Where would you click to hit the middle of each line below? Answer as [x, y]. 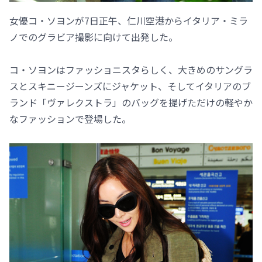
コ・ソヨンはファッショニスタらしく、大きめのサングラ [131, 69]
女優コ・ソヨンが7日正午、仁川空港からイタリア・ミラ [129, 20]
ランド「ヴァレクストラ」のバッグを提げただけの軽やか [131, 102]
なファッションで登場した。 [70, 118]
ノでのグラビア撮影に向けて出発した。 [94, 37]
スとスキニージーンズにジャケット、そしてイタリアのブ [130, 86]
